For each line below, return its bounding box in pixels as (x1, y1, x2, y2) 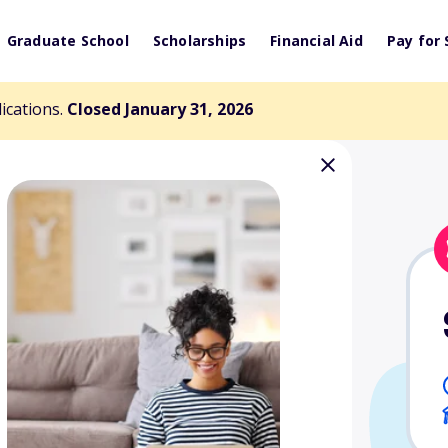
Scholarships (152, 31, 247, 50)
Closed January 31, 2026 (67, 98, 253, 120)
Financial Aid (270, 31, 363, 50)
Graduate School (6, 31, 129, 50)
